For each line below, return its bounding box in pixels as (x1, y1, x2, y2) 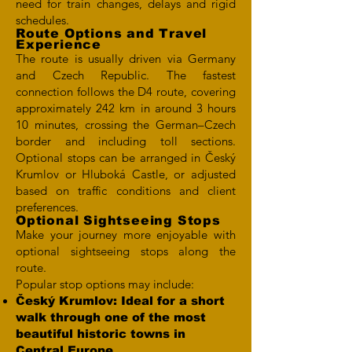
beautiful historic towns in (16, 327, 185, 340)
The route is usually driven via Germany (16, 51, 236, 66)
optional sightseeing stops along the (16, 244, 236, 258)
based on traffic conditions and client (16, 183, 236, 198)
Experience (16, 38, 102, 51)
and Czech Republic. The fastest (16, 68, 236, 82)
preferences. (16, 200, 79, 214)
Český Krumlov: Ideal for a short (16, 294, 225, 307)
